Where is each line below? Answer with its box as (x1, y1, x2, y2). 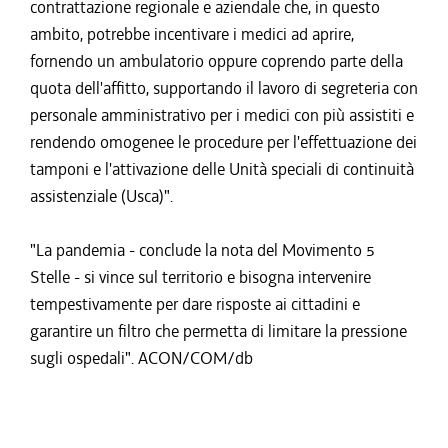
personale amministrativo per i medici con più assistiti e (30, 104, 414, 126)
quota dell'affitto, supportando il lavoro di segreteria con (30, 77, 418, 99)
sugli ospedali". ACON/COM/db (30, 347, 253, 369)
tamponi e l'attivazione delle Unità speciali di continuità (30, 158, 414, 180)
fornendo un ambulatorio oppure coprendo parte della (30, 50, 403, 72)
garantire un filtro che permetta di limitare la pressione (30, 320, 407, 342)
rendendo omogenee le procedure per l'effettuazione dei (30, 131, 417, 153)
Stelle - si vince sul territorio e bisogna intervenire (30, 266, 371, 288)
